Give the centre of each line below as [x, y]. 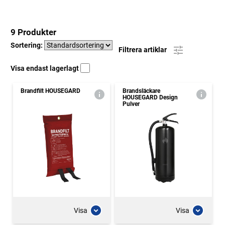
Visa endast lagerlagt [45, 68]
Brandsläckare [141, 91]
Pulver [131, 104]
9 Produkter [33, 32]
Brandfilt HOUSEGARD [50, 91]
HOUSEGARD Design [150, 97]
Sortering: [27, 45]
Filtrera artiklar [143, 49]
